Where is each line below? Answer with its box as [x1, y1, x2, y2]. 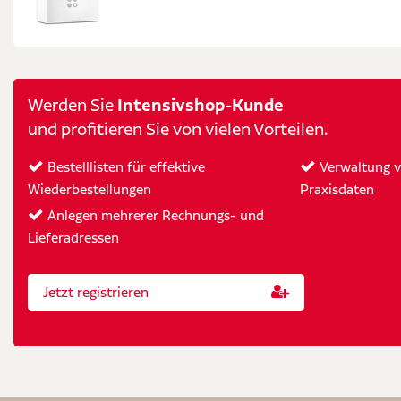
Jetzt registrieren [43, 283, 149, 301]
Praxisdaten [300, 181, 374, 199]
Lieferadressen [28, 229, 119, 247]
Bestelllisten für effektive [44, 158, 205, 176]
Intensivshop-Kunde [117, 94, 284, 116]
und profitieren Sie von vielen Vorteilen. [28, 119, 328, 141]
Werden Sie [28, 95, 117, 116]
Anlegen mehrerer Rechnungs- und [44, 207, 264, 225]
